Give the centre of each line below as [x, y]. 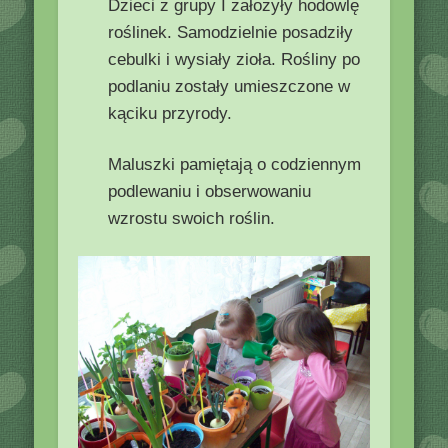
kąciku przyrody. [170, 114]
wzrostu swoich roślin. [192, 219]
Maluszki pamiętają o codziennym [235, 165]
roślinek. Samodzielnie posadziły [231, 33]
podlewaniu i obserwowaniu [210, 192]
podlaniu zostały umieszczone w [229, 87]
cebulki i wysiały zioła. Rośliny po [234, 60]
